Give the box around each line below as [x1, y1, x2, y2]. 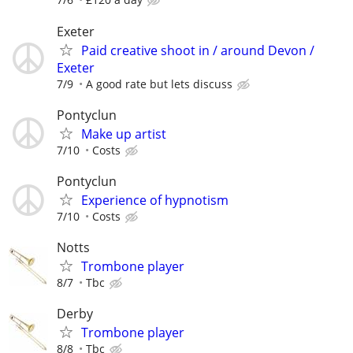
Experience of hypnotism [81, 191, 229, 209]
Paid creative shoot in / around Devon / [81, 41, 314, 59]
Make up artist [81, 124, 166, 143]
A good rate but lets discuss [86, 76, 232, 91]
